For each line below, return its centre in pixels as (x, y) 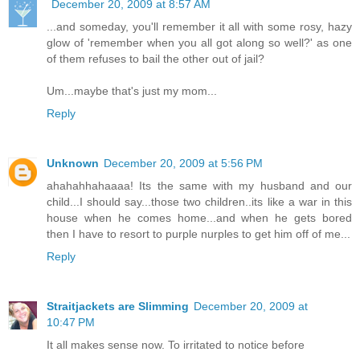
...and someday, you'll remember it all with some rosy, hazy (199, 26)
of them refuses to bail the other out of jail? (155, 58)
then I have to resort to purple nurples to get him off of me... (198, 233)
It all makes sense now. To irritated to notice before (176, 344)
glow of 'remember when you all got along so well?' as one (199, 42)
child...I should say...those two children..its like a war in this (199, 201)
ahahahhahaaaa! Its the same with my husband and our (199, 185)
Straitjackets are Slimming (118, 306)
